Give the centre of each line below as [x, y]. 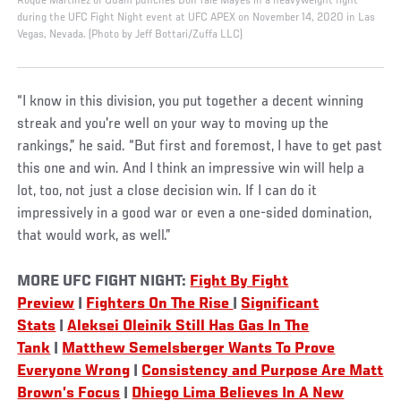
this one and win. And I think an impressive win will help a [191, 169]
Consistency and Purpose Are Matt [263, 371]
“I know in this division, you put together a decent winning [191, 102]
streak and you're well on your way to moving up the [173, 124]
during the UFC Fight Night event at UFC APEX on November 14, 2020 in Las [196, 17]
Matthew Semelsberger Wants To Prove [199, 349]
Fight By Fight [239, 282]
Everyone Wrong [74, 371]
